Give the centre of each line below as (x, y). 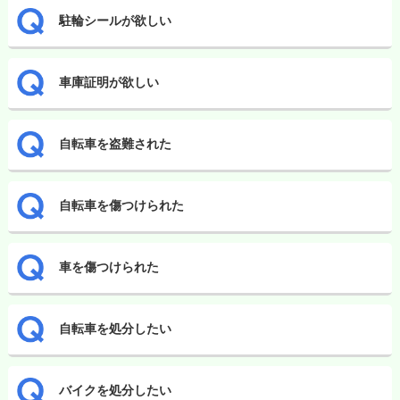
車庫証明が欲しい (108, 83)
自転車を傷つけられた (121, 206)
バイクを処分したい (115, 391)
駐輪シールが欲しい (115, 21)
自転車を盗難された (115, 144)
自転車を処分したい (115, 329)
